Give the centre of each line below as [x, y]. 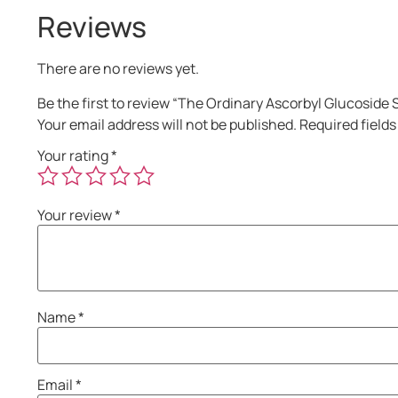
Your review [76, 215]
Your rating [74, 156]
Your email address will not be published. [167, 124]
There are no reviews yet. [118, 69]
